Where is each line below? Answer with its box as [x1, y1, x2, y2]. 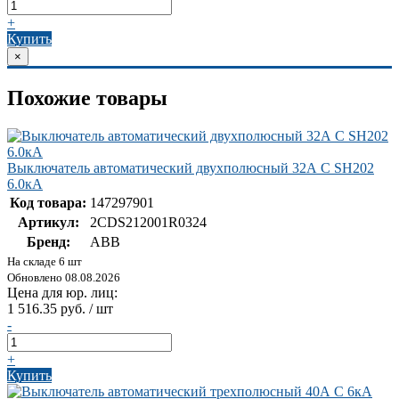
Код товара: [10, 195, 86, 211]
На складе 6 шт [7, 255, 82, 269]
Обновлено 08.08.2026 [7, 271, 120, 285]
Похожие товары [7, 86, 167, 110]
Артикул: [17, 215, 79, 231]
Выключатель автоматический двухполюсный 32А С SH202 [7, 160, 374, 176]
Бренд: [26, 234, 70, 250]
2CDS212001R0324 [90, 215, 207, 231]
